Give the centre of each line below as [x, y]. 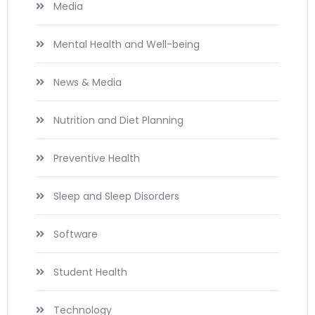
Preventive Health [97, 159]
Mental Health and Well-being [127, 45]
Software [76, 234]
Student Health [90, 272]
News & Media [88, 83]
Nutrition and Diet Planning [118, 121]
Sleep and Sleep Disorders [116, 197]
